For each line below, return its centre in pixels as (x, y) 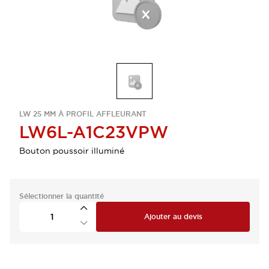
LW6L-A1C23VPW (94, 132)
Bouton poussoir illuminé (72, 151)
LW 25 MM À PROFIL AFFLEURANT (83, 114)
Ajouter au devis (173, 217)
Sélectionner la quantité (62, 196)
